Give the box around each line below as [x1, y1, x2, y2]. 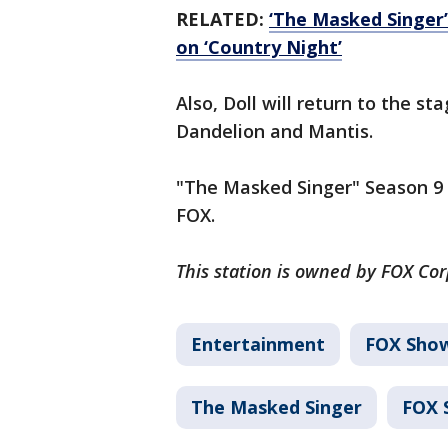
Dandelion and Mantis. [176, 119, 378, 144]
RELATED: [176, 7, 269, 32]
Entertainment [191, 332, 325, 357]
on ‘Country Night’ [176, 35, 342, 60]
